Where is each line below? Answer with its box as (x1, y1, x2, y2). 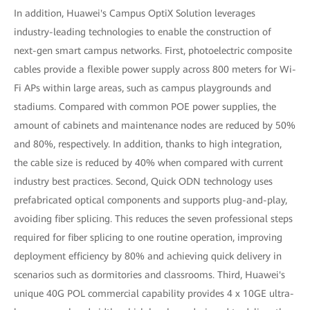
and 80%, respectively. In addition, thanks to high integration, (14, 138, 282, 149)
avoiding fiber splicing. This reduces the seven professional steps (14, 213, 293, 224)
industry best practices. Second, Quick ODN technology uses (14, 176, 273, 187)
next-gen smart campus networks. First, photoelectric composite (14, 45, 292, 56)
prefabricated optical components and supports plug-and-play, (14, 194, 287, 206)
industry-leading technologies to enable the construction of (14, 26, 271, 37)
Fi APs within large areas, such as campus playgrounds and (14, 82, 271, 93)
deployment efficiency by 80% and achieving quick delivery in (14, 250, 282, 262)
